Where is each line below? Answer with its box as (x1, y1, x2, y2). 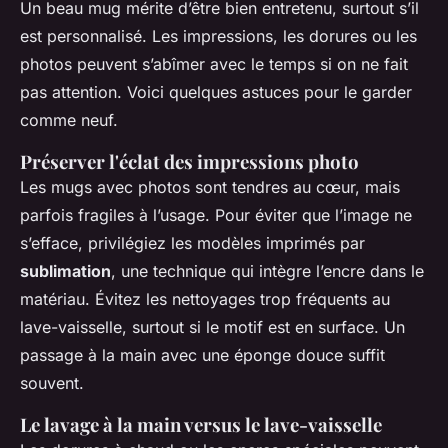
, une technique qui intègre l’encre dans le (111, 260, 424, 281)
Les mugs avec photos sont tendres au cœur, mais (20, 176, 400, 197)
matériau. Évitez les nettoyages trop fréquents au (20, 288, 390, 309)
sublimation (20, 260, 111, 281)
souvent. (20, 372, 84, 393)
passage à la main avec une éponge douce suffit (20, 344, 385, 365)
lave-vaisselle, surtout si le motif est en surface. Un (20, 316, 405, 337)
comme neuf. (20, 109, 118, 130)
